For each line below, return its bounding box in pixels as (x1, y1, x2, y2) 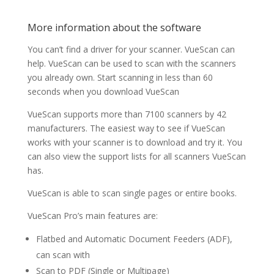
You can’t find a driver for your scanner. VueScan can (27, 43, 235, 56)
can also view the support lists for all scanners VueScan (27, 150, 246, 163)
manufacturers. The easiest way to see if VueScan (27, 122, 225, 135)
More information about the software (27, 21, 201, 35)
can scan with (35, 249, 90, 261)
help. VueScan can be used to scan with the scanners (27, 57, 236, 70)
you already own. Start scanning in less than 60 (27, 72, 213, 84)
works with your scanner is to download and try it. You (27, 136, 242, 149)
